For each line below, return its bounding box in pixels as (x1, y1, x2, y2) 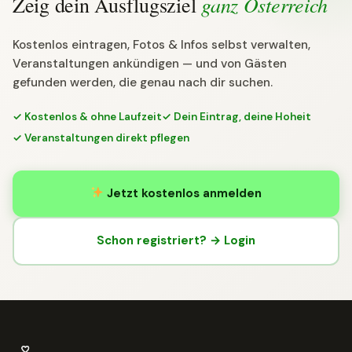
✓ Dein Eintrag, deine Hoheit (162, 109, 311, 123)
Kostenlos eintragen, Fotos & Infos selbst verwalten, (13, 36, 310, 53)
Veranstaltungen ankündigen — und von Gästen (13, 55, 287, 71)
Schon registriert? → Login (97, 233, 255, 249)
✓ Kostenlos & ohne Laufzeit (13, 109, 162, 123)
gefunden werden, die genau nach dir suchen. (13, 74, 273, 90)
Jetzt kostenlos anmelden (104, 185, 262, 201)
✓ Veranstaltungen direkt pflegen (13, 130, 189, 145)
